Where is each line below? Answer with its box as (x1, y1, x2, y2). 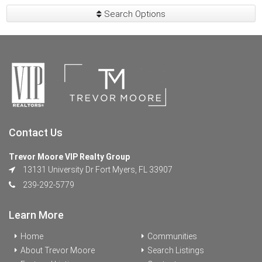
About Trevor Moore (20, 246, 95, 255)
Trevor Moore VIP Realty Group (9, 152, 130, 161)
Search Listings (147, 246, 204, 255)
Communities (147, 232, 197, 241)
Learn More (9, 209, 64, 221)
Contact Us (9, 126, 63, 139)
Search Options (102, 9, 166, 19)
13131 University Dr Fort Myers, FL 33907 (21, 165, 173, 174)
